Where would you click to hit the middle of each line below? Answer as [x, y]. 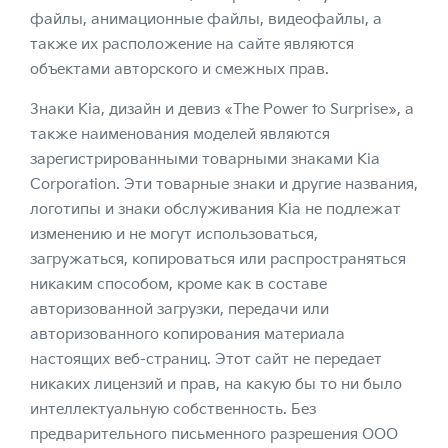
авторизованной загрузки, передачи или [179, 309]
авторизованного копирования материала [187, 334]
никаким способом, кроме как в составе [178, 284]
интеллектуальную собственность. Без [173, 409]
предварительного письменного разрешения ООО [214, 434]
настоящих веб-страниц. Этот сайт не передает [206, 359]
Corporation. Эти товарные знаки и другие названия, [224, 184]
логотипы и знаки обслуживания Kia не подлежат [215, 209]
